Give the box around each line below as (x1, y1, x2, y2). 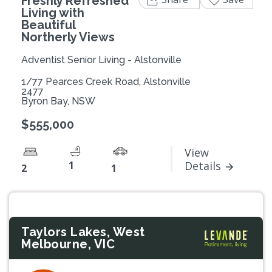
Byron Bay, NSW (21, 95, 95, 107)
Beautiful (21, 17, 75, 32)
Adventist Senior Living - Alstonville (21, 53, 182, 66)
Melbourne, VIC (21, 236, 115, 251)
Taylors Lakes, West (21, 224, 145, 239)
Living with (21, 5, 84, 20)
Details (185, 158, 221, 173)
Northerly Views (21, 29, 115, 44)
